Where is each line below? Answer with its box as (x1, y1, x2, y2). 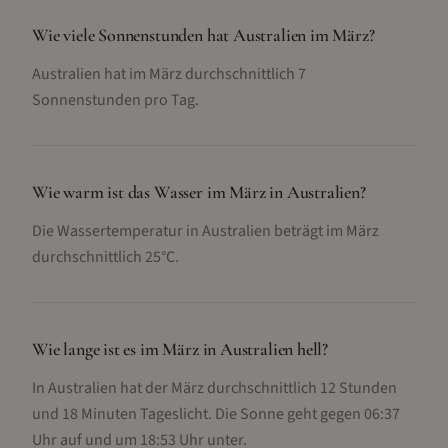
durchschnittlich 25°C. (32, 246, 179, 268)
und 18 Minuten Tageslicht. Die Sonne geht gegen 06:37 (32, 403, 400, 425)
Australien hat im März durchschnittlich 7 (32, 63, 306, 85)
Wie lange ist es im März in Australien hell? (32, 338, 329, 360)
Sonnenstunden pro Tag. (32, 89, 199, 111)
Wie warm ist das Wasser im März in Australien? (32, 181, 366, 203)
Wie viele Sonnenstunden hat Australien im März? (32, 24, 375, 46)
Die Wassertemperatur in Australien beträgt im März (32, 220, 379, 242)
